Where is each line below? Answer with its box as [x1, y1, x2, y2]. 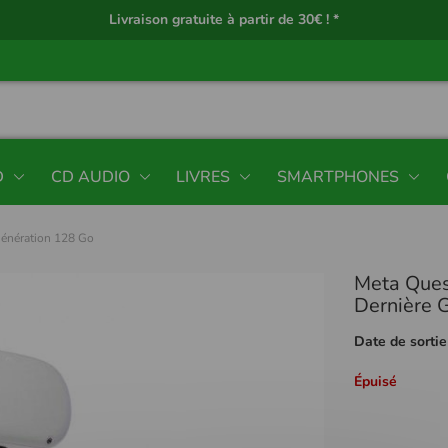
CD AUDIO [50, 165, 130, 188]
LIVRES [176, 165, 231, 188]
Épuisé [354, 371, 398, 391]
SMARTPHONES [277, 165, 400, 188]
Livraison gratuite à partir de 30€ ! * [109, 10, 339, 29]
